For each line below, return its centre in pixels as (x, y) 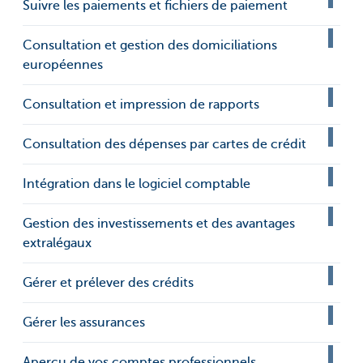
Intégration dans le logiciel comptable (137, 184)
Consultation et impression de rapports (141, 105)
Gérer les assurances (84, 323)
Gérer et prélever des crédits (108, 283)
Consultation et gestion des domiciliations (150, 46)
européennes (63, 65)
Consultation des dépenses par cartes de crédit (164, 145)
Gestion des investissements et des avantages (159, 224)
